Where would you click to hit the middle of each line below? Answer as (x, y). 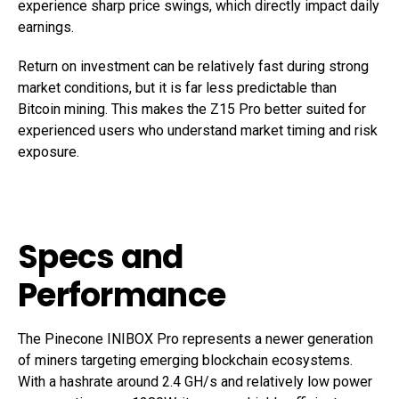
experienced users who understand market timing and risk (198, 130)
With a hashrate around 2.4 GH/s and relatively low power (195, 382)
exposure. (49, 152)
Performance (122, 295)
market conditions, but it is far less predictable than (177, 88)
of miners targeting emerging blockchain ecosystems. (185, 360)
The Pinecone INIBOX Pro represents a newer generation (195, 339)
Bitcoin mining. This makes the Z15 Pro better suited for (192, 109)
